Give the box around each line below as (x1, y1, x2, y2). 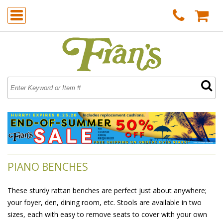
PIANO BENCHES (7, 159, 88, 174)
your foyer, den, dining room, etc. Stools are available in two (7, 197, 202, 207)
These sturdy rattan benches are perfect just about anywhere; (7, 185, 207, 195)
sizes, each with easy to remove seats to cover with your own (7, 209, 207, 219)
